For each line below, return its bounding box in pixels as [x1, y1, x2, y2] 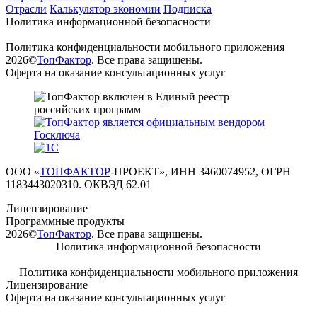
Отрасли [6, 2, 47, 15]
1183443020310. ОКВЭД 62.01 [6, 178, 151, 190]
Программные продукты [6, 214, 125, 227]
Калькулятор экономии [50, 2, 161, 15]
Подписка [163, 2, 212, 15]
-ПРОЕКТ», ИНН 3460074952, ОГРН [110, 165, 291, 178]
